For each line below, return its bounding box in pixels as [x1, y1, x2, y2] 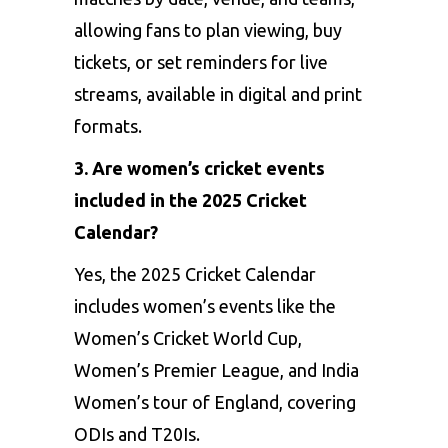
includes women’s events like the [74, 295, 336, 316]
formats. [74, 115, 142, 136]
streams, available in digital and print [74, 83, 362, 104]
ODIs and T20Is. [74, 423, 200, 444]
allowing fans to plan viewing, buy [74, 19, 342, 40]
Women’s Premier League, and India [74, 359, 359, 380]
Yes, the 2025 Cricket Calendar [74, 263, 316, 284]
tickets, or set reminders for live [74, 51, 328, 72]
